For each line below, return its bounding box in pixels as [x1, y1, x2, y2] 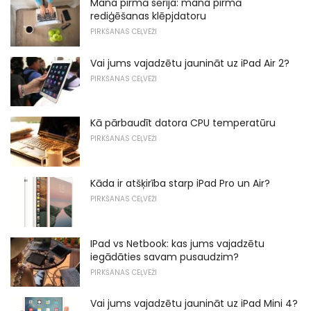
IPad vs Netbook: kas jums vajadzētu [90, 236, 264, 251]
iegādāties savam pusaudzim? [90, 249, 239, 264]
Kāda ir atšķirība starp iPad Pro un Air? [90, 176, 270, 190]
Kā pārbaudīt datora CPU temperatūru [90, 116, 276, 131]
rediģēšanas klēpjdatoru [90, 8, 206, 23]
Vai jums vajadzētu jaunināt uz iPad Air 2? [90, 56, 289, 70]
